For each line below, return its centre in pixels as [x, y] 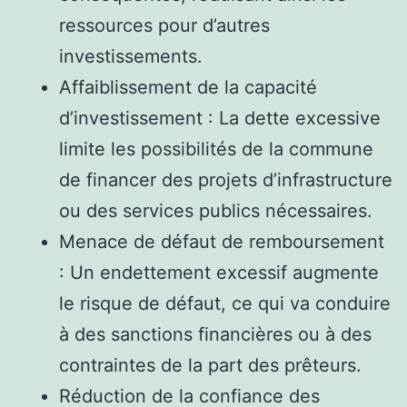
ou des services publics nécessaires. [216, 210]
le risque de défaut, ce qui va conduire [225, 303]
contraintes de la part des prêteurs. [210, 365]
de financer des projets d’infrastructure [226, 179]
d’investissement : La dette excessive [220, 118]
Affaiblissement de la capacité [188, 87]
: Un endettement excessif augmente [219, 272]
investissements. [131, 56]
